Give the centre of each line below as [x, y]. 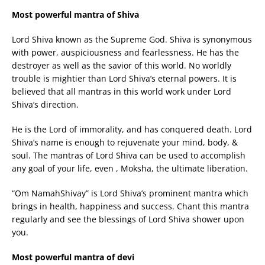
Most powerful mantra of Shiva [75, 14]
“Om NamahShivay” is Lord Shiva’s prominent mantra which [130, 193]
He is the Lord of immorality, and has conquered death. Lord [132, 129]
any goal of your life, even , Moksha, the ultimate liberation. [130, 168]
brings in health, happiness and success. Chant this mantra [130, 206]
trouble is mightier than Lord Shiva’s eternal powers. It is [124, 78]
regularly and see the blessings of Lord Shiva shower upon [128, 219]
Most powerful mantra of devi [73, 257]
